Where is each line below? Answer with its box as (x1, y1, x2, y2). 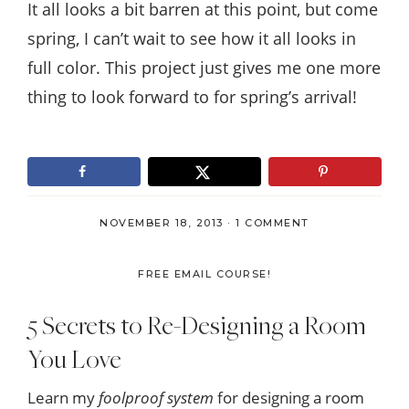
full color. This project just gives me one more (27, 56, 381, 79)
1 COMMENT (236, 215, 309, 229)
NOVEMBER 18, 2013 (100, 215, 224, 229)
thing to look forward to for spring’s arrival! (27, 85, 357, 108)
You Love (27, 341, 121, 375)
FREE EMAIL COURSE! (138, 267, 271, 280)
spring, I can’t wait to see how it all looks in (27, 26, 356, 49)
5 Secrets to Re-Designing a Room (27, 307, 366, 341)
